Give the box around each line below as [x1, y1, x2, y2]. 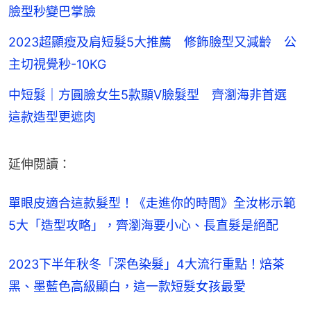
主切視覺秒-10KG [8, 56, 106, 72]
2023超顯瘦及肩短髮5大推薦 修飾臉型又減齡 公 [8, 34, 296, 49]
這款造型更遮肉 [8, 109, 96, 124]
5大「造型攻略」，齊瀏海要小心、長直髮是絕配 [8, 217, 278, 233]
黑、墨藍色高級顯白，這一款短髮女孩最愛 [8, 278, 246, 294]
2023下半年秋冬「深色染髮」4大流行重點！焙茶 [8, 256, 285, 271]
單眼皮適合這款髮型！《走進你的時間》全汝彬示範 [8, 195, 296, 210]
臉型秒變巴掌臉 [8, 3, 96, 19]
